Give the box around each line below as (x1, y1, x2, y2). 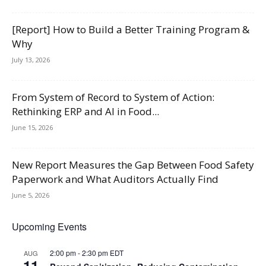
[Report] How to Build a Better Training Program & (12, 23, 249, 37)
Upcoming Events (12, 220, 87, 234)
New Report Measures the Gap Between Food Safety (12, 158, 254, 172)
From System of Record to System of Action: (12, 90, 214, 104)
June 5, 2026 (12, 191, 49, 200)
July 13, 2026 (12, 55, 50, 65)
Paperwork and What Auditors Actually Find (12, 172, 218, 186)
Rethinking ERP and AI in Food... (12, 104, 159, 119)
